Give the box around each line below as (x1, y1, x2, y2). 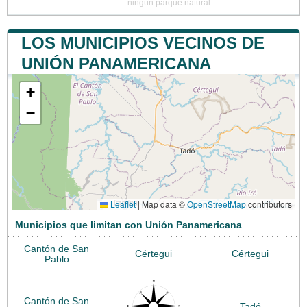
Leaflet (108, 198, 136, 210)
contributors (246, 198, 292, 210)
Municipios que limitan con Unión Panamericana (15, 220, 242, 231)
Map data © (140, 198, 187, 210)
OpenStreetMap (187, 198, 246, 210)
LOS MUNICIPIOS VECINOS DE (21, 34, 265, 53)
